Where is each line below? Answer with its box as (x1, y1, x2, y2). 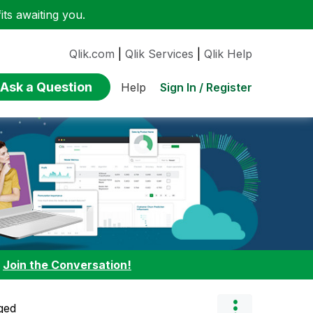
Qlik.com (69, 46, 115, 61)
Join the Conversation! (3, 258, 131, 272)
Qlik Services (125, 46, 194, 61)
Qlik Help (204, 46, 252, 61)
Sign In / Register (160, 80, 252, 94)
